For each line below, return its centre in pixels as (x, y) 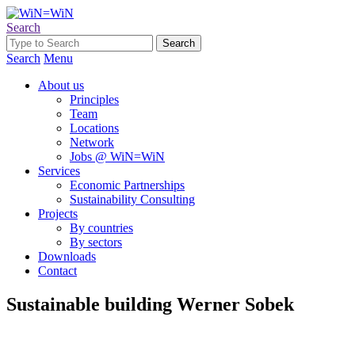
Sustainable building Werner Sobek (150, 304)
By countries (101, 228)
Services (59, 171)
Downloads (67, 256)
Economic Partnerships (127, 185)
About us (61, 85)
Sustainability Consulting (132, 199)
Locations (94, 128)
